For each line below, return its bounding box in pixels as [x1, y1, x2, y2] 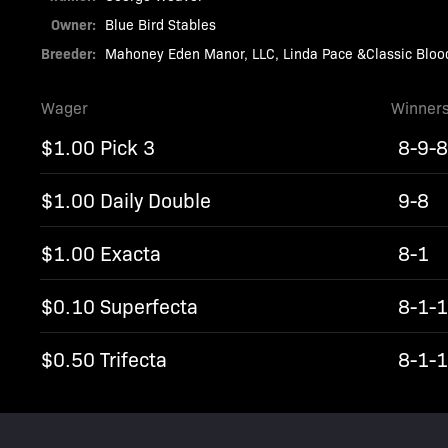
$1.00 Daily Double [41, 186, 212, 213]
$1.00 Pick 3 [41, 133, 156, 160]
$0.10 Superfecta [41, 292, 199, 319]
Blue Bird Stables [105, 15, 217, 33]
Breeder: [41, 43, 97, 63]
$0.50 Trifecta [41, 345, 168, 372]
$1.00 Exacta [41, 239, 162, 266]
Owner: [51, 14, 97, 34]
